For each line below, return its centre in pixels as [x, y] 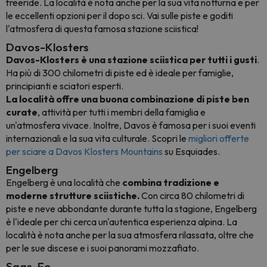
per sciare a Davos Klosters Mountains [84, 151]
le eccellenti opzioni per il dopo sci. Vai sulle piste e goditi [119, 15]
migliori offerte [219, 138]
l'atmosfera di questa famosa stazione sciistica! [102, 28]
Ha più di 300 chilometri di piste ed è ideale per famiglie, [120, 72]
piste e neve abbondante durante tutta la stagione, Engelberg [131, 208]
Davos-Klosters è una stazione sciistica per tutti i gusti [131, 59]
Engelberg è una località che [64, 182]
